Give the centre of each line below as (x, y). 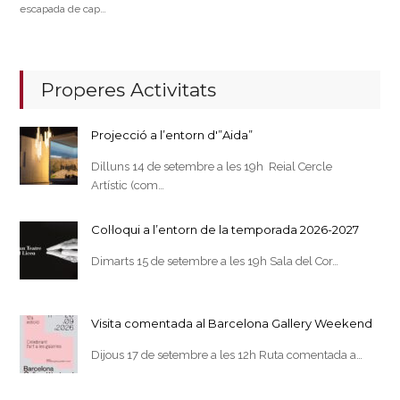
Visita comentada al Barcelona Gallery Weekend (232, 323)
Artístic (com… (128, 185)
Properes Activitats (129, 89)
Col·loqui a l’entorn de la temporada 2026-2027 (225, 229)
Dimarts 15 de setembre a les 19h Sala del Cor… (215, 261)
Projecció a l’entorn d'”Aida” (172, 134)
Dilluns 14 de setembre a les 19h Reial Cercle (212, 166)
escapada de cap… (63, 8)
